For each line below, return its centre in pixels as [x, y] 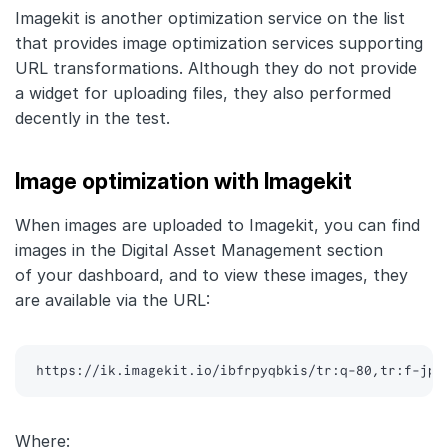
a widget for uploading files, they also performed [203, 93]
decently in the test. [92, 118]
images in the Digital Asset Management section [199, 250]
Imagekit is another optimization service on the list [210, 18]
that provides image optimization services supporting [219, 43]
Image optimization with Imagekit [183, 181]
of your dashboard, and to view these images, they [211, 275]
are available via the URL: [112, 300]
